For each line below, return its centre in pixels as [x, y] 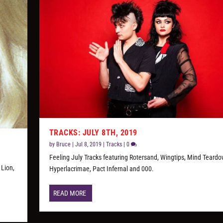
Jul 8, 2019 [88, 145]
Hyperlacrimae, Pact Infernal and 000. [101, 169]
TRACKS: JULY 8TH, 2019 [93, 133]
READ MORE [69, 193]
